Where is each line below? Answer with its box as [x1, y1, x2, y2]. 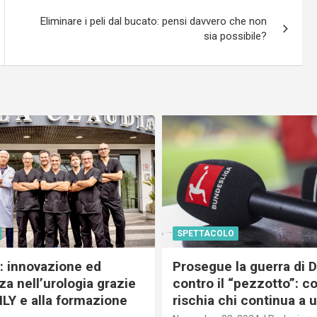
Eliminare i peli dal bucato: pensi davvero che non [40, 14, 267, 28]
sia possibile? [204, 29, 267, 42]
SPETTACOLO [177, 229, 234, 238]
